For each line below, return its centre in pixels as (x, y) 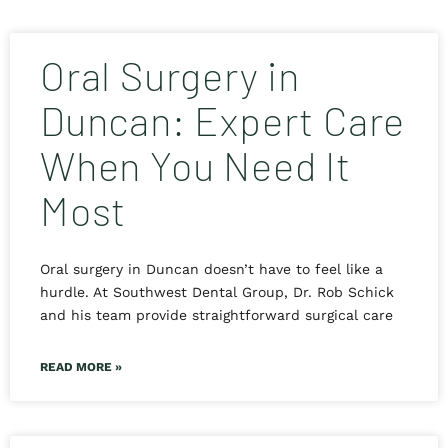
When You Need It (195, 165)
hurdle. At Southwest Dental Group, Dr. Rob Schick (217, 292)
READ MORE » (81, 367)
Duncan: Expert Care (223, 120)
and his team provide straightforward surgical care (216, 315)
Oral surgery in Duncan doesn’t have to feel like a (211, 269)
